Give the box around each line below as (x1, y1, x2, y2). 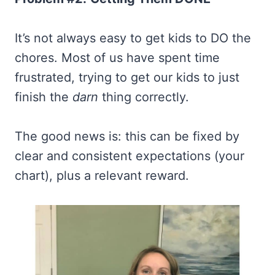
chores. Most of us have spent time (15, 50, 220, 65)
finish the (15, 90, 72, 104)
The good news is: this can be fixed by (15, 129, 239, 144)
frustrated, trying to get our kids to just (15, 70, 239, 85)
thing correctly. (98, 90, 189, 104)
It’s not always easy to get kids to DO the (15, 31, 251, 45)
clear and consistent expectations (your (15, 149, 244, 163)
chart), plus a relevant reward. (15, 168, 189, 183)
